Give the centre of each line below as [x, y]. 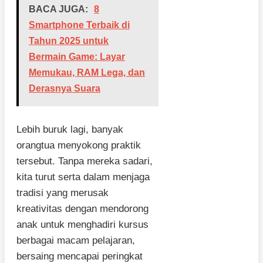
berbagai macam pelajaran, [76, 240]
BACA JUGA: [58, 9]
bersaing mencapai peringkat [80, 256]
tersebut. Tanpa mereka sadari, [85, 161]
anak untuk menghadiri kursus [82, 224]
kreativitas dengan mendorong [82, 208]
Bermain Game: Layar [77, 57]
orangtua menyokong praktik [79, 145]
